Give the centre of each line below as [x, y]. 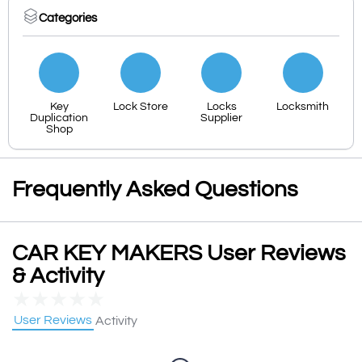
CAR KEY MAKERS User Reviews [179, 254]
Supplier [222, 118]
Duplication [59, 118]
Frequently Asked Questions [155, 190]
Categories [68, 18]
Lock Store [140, 107]
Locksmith [303, 107]
